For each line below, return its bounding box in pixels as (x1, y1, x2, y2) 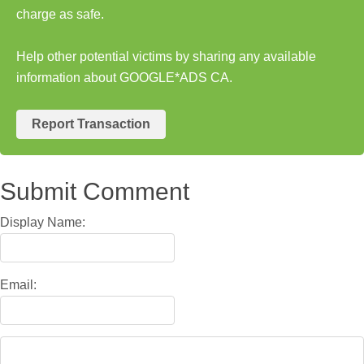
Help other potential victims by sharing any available (16, 49, 316, 63)
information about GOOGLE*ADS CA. (16, 70, 232, 84)
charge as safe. (16, 6, 104, 21)
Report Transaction (32, 116, 150, 131)
